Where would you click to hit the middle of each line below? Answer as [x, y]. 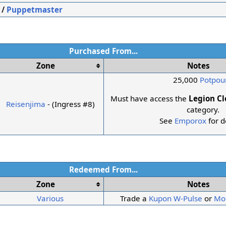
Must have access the [149, 99]
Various [50, 198]
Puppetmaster [35, 9]
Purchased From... [104, 51]
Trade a [135, 198]
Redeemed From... [104, 169]
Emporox [191, 121]
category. [203, 110]
